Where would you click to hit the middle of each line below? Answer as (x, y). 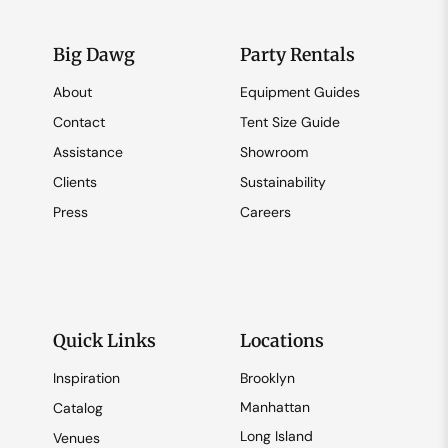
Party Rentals (297, 55)
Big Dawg (93, 55)
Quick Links (104, 341)
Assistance (87, 152)
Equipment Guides (300, 92)
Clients (74, 182)
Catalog (77, 408)
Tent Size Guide (290, 122)
